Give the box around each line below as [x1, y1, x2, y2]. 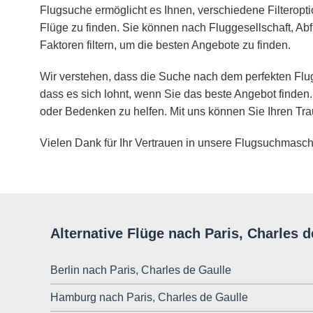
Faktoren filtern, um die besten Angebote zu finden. [40, 39, 291, 52]
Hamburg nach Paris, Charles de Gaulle [50, 291, 248, 304]
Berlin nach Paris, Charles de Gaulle [50, 264, 231, 277]
